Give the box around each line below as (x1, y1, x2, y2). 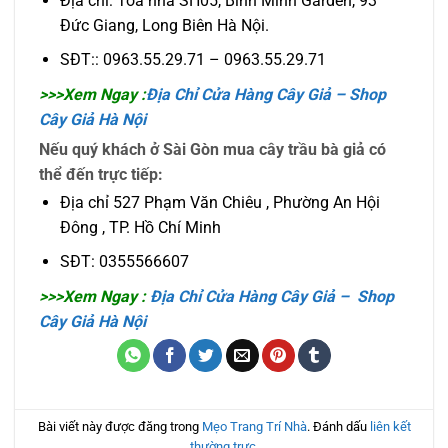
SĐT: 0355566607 (59, 252, 189, 272)
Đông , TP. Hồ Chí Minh (59, 217, 221, 237)
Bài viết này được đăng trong (37, 418, 202, 434)
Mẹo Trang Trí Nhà (201, 418, 307, 434)
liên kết (369, 418, 411, 434)
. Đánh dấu (306, 418, 370, 434)
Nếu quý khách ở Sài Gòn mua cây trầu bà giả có (39, 140, 386, 160)
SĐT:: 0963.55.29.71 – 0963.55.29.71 (59, 50, 326, 70)
